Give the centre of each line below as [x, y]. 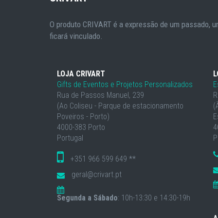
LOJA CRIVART [81, 73]
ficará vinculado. [76, 36]
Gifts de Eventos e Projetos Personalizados [125, 84]
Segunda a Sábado [87, 198]
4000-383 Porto [81, 127]
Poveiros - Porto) [83, 116]
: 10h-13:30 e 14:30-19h [154, 198]
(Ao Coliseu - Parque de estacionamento [120, 106]
